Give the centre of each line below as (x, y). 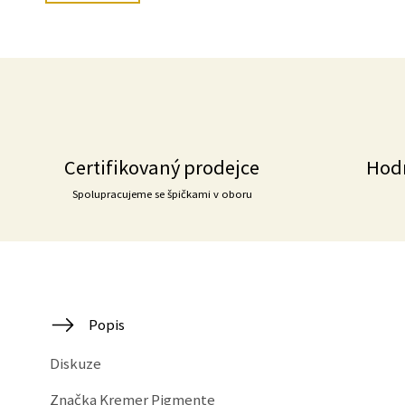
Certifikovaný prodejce (162, 168)
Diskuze (75, 364)
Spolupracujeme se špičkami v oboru (162, 194)
